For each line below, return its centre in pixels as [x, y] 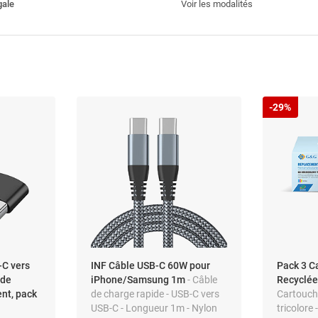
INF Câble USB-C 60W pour [150, 265]
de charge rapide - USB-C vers [155, 294]
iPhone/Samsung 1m [139, 279]
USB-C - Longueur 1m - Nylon [154, 308]
